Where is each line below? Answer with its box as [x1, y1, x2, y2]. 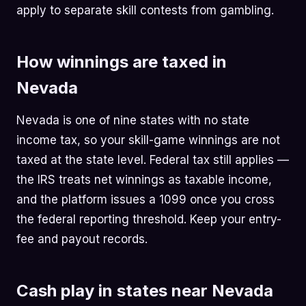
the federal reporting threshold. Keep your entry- [16, 212, 281, 226]
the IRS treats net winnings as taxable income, [16, 173, 272, 186]
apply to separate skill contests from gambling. [16, 3, 274, 17]
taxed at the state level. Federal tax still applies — [16, 153, 289, 167]
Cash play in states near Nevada [16, 281, 273, 301]
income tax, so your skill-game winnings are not [16, 133, 280, 147]
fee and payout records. [16, 232, 148, 246]
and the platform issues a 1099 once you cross [16, 193, 275, 206]
